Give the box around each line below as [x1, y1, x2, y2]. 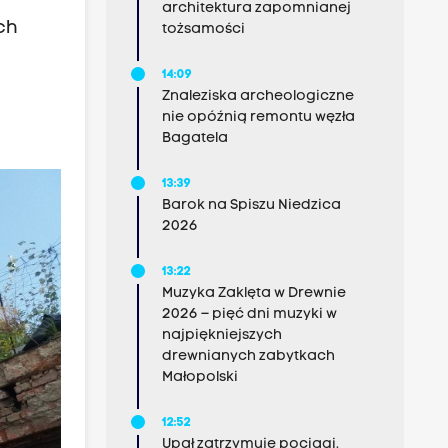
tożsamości [161, 22, 245, 37]
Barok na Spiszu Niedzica [161, 198, 341, 213]
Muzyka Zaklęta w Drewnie [161, 286, 346, 301]
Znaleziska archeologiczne [161, 89, 354, 104]
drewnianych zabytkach [161, 349, 335, 364]
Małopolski [161, 370, 238, 385]
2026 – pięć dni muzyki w [161, 307, 337, 322]
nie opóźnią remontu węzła [161, 110, 355, 125]
